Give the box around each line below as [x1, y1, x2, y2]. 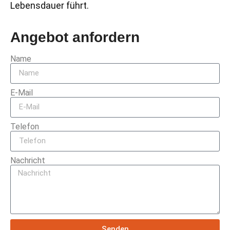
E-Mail [10, 87, 33, 98]
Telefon [10, 121, 39, 131]
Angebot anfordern [10, 29, 140, 45]
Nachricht [10, 155, 45, 165]
